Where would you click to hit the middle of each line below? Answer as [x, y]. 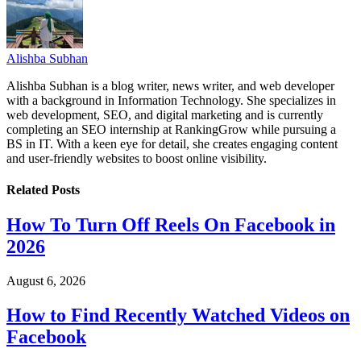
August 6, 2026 [46, 281]
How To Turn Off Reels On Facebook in [171, 225]
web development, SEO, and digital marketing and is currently [165, 114]
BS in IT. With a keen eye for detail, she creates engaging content [172, 143]
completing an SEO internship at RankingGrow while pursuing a [171, 129]
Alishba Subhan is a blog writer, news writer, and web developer [170, 85]
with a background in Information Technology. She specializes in [171, 100]
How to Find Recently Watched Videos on [178, 315]
